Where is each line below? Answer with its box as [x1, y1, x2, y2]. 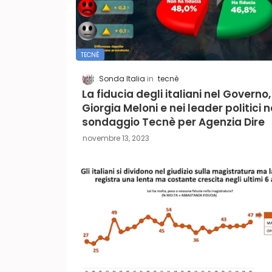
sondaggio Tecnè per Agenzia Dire [81, 115, 265, 130]
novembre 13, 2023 [82, 133, 149, 144]
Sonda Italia [98, 73, 145, 84]
